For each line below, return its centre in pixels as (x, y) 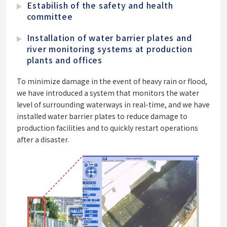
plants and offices (65, 60)
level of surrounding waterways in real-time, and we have (113, 105)
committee (50, 16)
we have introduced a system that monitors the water (108, 93)
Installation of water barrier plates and (109, 38)
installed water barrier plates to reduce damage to (102, 116)
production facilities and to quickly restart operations (107, 128)
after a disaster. (43, 140)
